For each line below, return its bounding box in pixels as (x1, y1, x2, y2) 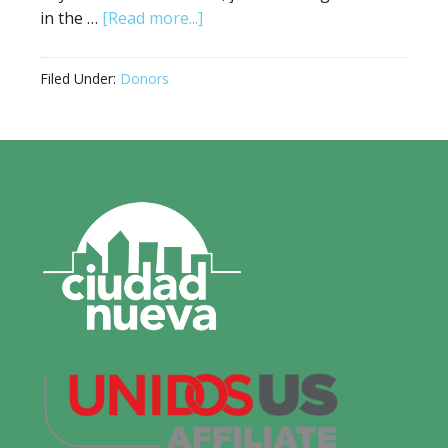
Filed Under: (40, 69, 120, 88)
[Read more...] (102, 7, 203, 29)
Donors (120, 69, 169, 88)
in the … (40, 7, 102, 29)
